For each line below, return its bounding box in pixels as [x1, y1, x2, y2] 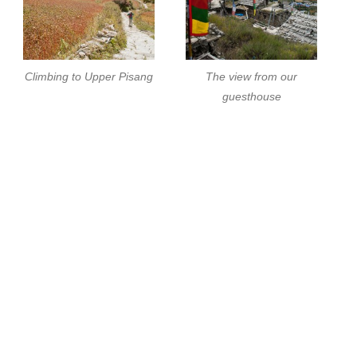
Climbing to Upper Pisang [25, 70, 154, 84]
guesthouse [222, 90, 281, 104]
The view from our [206, 70, 298, 84]
